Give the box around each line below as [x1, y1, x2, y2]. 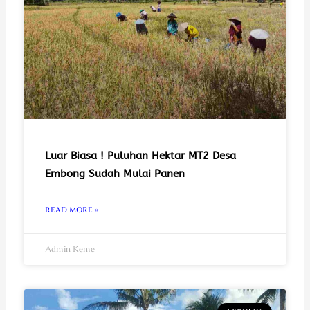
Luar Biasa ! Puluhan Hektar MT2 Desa [44, 149, 236, 162]
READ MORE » [44, 204, 98, 215]
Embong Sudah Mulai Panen [44, 167, 185, 180]
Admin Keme [44, 243, 95, 255]
